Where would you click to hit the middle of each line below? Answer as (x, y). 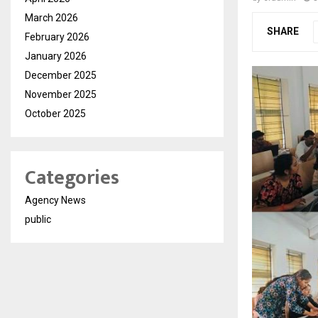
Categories (72, 178)
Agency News (55, 201)
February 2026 (57, 37)
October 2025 (55, 114)
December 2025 (61, 76)
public (38, 220)
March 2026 (51, 18)
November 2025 (61, 95)
